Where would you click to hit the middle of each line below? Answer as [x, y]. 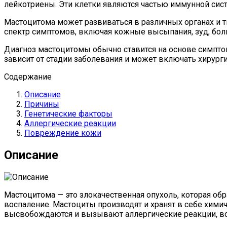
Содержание [28, 77]
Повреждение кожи [63, 133]
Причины [42, 104]
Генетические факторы [68, 113]
